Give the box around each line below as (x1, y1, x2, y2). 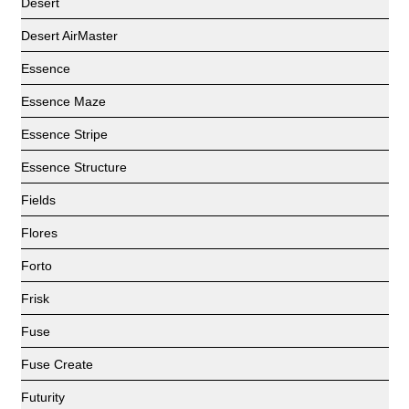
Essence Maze (20, 94, 106, 109)
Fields (20, 193, 56, 207)
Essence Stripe (20, 127, 108, 142)
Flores (20, 225, 58, 240)
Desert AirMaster (20, 28, 118, 43)
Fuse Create (20, 357, 93, 372)
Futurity (20, 390, 65, 404)
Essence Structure (20, 160, 127, 174)
